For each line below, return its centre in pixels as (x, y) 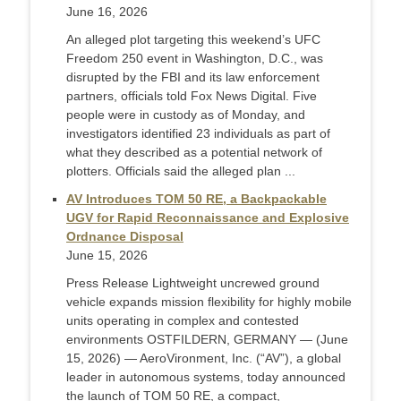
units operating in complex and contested (183, 321)
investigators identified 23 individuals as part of (198, 134)
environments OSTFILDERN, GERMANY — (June (207, 340)
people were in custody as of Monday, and (186, 115)
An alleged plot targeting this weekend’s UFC (193, 40)
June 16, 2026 (107, 12)
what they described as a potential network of (194, 153)
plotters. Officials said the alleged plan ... (181, 171)
